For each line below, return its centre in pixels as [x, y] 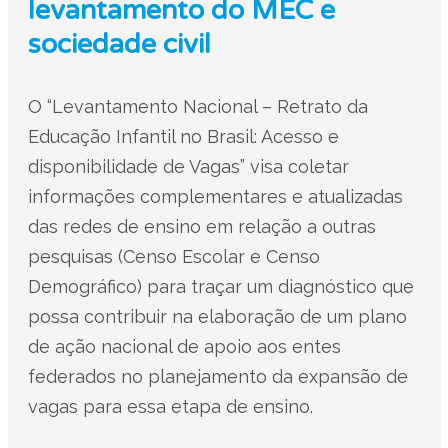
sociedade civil [119, 44]
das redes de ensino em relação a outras [201, 226]
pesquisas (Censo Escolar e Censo [173, 256]
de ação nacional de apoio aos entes [184, 346]
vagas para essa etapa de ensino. [170, 406]
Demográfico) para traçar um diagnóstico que [220, 286]
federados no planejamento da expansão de [217, 376]
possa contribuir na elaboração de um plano [217, 316]
